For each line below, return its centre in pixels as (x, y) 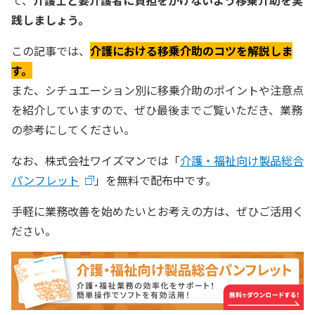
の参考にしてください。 (73, 130)
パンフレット (45, 180)
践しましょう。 (50, 20)
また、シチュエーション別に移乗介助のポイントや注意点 (157, 90)
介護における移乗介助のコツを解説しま (191, 51)
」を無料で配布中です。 (155, 180)
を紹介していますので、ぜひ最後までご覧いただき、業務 (157, 110)
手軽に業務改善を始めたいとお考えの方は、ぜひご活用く (157, 211)
